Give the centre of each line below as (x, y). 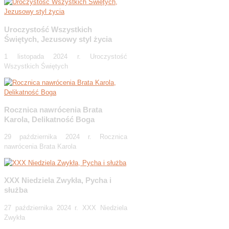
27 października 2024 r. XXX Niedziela (66, 208)
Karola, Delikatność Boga (49, 120)
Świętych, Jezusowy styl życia (58, 39)
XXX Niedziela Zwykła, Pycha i (58, 180)
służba (16, 190)
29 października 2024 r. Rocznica (66, 137)
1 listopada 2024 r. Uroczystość (66, 56)
